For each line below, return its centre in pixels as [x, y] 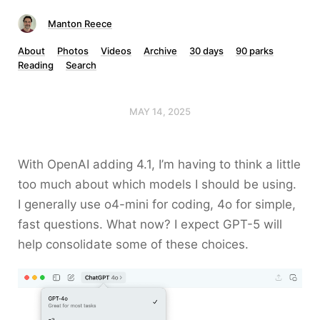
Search [81, 65]
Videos [116, 51]
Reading [36, 65]
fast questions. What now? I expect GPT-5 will [150, 224]
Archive [160, 51]
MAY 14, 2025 [160, 111]
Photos [73, 51]
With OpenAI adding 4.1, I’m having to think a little [159, 164]
